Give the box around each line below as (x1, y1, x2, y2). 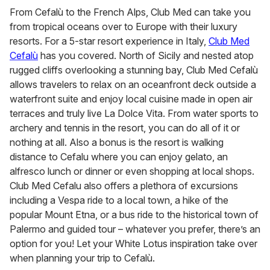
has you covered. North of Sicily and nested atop (38, 49, 254, 61)
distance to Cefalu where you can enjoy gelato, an (10, 150, 228, 163)
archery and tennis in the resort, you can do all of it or (10, 121, 240, 134)
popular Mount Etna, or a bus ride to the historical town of (10, 208, 259, 221)
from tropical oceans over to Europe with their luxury (10, 20, 237, 33)
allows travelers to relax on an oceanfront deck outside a (10, 78, 256, 90)
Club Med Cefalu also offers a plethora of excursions (10, 179, 238, 192)
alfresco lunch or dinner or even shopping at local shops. (10, 165, 254, 177)
